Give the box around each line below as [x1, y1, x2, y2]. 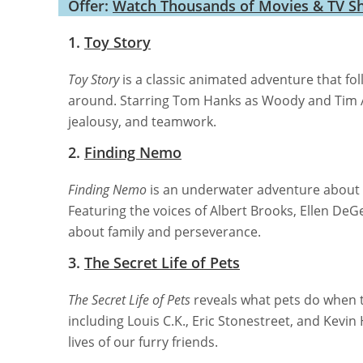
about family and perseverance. [68, 222, 261, 241]
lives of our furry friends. [68, 332, 218, 351]
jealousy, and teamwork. [68, 112, 216, 130]
